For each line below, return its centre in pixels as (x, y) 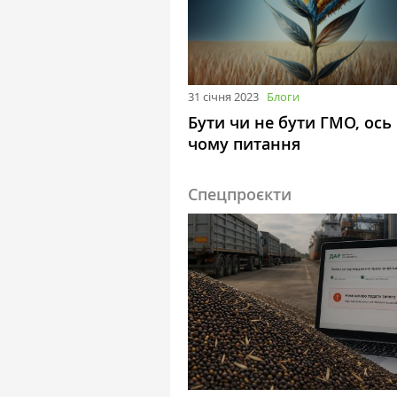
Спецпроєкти (240, 195)
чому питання (244, 144)
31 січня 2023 (223, 97)
